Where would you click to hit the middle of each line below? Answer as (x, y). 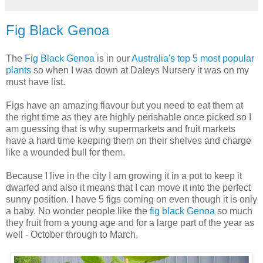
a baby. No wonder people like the (78, 211)
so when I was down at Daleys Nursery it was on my (140, 70)
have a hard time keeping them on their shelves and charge (129, 140)
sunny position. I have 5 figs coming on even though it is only (131, 199)
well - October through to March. (72, 234)
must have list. (36, 82)
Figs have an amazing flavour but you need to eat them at (124, 105)
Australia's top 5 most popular (193, 58)
